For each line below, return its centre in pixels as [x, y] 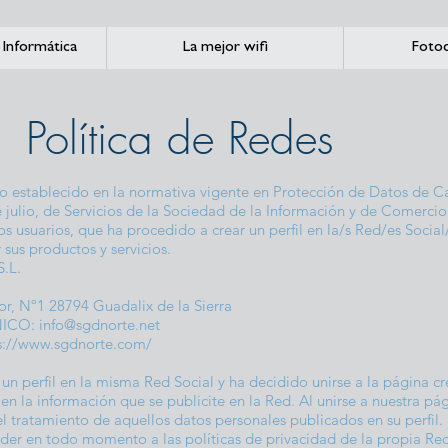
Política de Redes [180, 138]
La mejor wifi [225, 48]
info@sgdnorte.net [99, 324]
